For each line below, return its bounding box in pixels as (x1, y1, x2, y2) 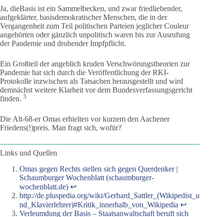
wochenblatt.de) (19, 182, 68, 191)
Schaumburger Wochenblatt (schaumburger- (19, 173, 154, 182)
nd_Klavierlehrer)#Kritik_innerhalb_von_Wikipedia (19, 200, 178, 209)
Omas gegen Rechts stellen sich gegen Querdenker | (19, 164, 178, 173)
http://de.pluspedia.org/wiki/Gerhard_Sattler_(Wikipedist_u (19, 191, 200, 200)
